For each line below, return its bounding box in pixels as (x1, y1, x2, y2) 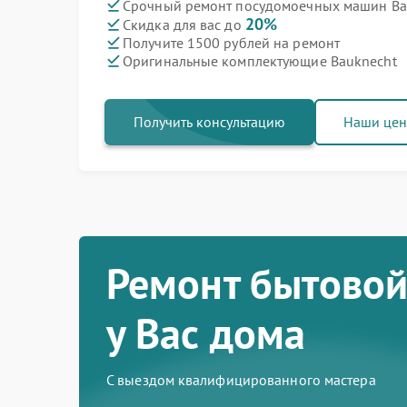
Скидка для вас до (123, 15, 245, 34)
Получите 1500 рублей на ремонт (123, 33, 340, 52)
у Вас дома (106, 306, 306, 361)
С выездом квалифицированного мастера (106, 371, 376, 389)
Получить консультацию (134, 113, 285, 131)
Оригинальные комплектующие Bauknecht (123, 51, 397, 70)
